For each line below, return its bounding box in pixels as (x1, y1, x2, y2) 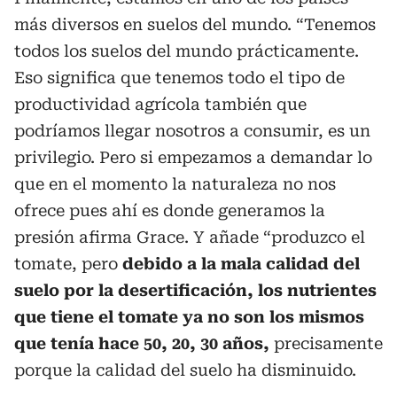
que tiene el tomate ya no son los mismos (14, 307, 364, 326)
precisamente (269, 333, 383, 353)
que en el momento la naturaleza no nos (14, 174, 336, 193)
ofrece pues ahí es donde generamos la (14, 200, 325, 220)
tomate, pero (14, 253, 118, 273)
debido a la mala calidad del (118, 253, 360, 273)
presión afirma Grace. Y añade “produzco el (14, 227, 365, 246)
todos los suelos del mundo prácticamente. (14, 41, 359, 60)
